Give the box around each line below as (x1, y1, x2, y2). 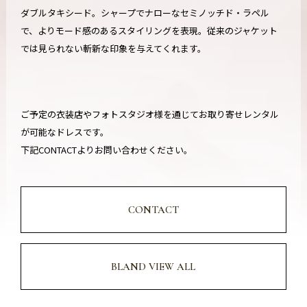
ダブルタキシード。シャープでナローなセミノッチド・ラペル (21, 5, 270, 19)
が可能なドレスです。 (21, 125, 110, 138)
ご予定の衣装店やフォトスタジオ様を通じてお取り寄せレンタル (21, 107, 280, 121)
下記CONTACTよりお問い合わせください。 (21, 143, 193, 156)
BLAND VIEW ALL (111, 260, 196, 273)
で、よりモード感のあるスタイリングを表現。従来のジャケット (21, 23, 278, 37)
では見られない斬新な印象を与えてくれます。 (21, 41, 207, 55)
